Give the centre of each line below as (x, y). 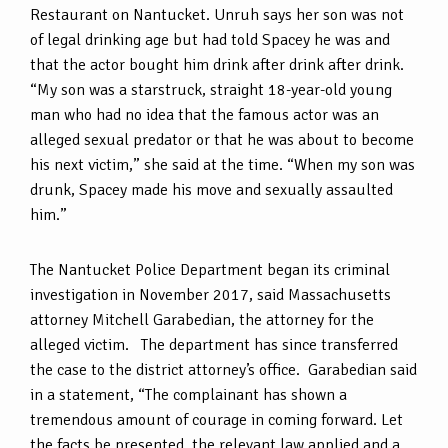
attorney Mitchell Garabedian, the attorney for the (202, 319)
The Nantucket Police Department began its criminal (210, 269)
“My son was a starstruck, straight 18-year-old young (211, 89)
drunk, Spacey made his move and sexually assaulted (211, 189)
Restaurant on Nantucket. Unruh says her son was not (217, 14)
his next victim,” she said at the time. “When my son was (222, 164)
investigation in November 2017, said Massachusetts (210, 294)
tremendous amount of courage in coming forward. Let (216, 419)
